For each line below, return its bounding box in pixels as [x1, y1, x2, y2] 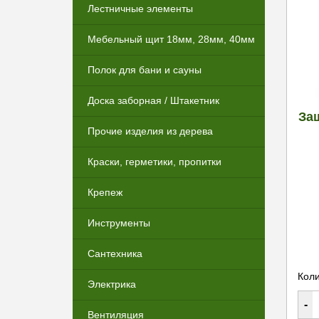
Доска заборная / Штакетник [88, 95, 219, 106]
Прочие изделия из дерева [88, 125, 213, 137]
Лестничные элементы [88, 3, 193, 14]
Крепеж [88, 187, 122, 198]
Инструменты [88, 217, 150, 229]
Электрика [88, 278, 136, 290]
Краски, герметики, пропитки [88, 156, 221, 167]
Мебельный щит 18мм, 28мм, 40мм [88, 33, 255, 45]
